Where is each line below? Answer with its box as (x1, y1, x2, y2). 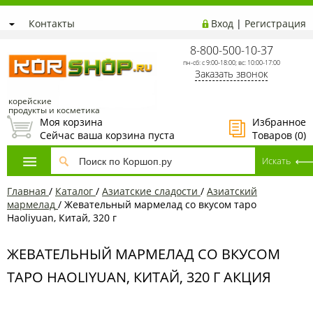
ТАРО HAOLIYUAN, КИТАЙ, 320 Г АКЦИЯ (7, 268, 271, 287)
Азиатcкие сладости (102, 184, 198, 198)
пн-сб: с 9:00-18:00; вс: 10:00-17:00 (182, 58, 280, 67)
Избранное (252, 115, 306, 129)
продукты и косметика (8, 103, 100, 116)
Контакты (29, 17, 75, 30)
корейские (8, 94, 52, 107)
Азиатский (207, 184, 257, 198)
